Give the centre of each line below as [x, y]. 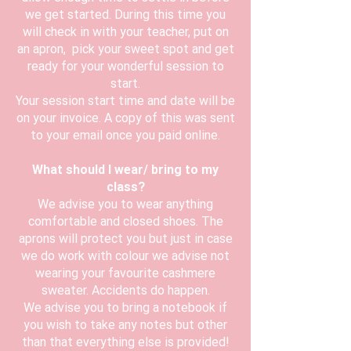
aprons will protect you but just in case [125, 239]
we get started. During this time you [125, 15]
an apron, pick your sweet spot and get [125, 49]
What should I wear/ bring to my [125, 170]
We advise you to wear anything [125, 204]
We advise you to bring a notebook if [125, 308]
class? [125, 187]
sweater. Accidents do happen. [125, 291]
